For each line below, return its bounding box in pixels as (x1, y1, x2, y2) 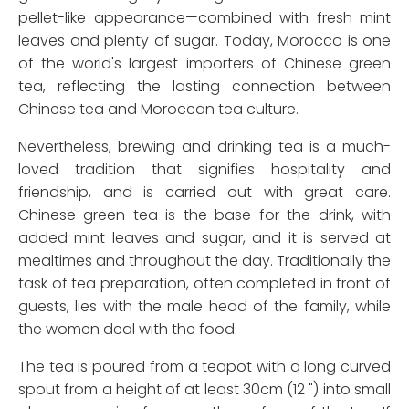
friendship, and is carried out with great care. (18, 182, 391, 204)
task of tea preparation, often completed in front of (18, 273, 391, 295)
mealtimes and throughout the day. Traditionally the (18, 250, 391, 272)
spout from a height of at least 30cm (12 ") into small (18, 379, 391, 401)
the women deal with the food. (18, 319, 237, 341)
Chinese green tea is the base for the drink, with (18, 204, 391, 226)
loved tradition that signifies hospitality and (18, 159, 391, 181)
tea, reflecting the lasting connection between (18, 76, 391, 98)
